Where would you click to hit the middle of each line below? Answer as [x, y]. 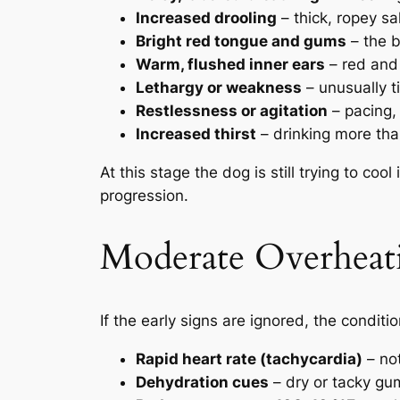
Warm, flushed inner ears [230, 64]
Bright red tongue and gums [241, 41]
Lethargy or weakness [219, 87]
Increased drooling [206, 17]
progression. [144, 195]
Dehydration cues [202, 382]
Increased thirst [196, 133]
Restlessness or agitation [232, 110]
